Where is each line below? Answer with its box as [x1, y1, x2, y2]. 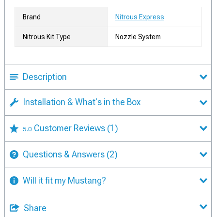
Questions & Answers [21, 149, 107, 159]
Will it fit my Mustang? [23, 175, 106, 186]
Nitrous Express [115, 13, 164, 21]
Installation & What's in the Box [23, 97, 140, 107]
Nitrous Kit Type [23, 33, 71, 41]
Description [23, 72, 67, 82]
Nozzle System [115, 33, 161, 41]
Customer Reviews [34, 123, 107, 133]
